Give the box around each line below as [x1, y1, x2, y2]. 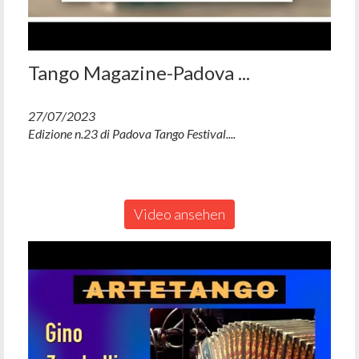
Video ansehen [134, 204, 225, 223]
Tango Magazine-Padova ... [28, 60, 250, 84]
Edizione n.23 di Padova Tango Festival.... [28, 125, 236, 141]
